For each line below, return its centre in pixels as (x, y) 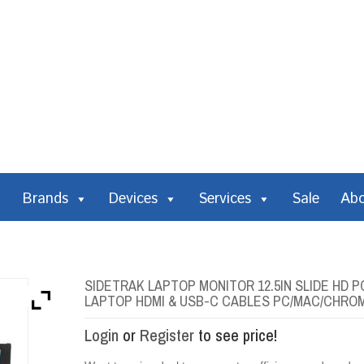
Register (167, 335)
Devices (133, 199)
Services (225, 199)
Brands (45, 199)
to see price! (236, 335)
